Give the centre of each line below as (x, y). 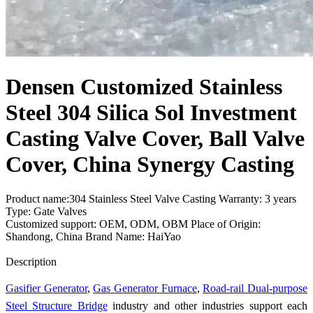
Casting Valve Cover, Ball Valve (155, 139)
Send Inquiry (34, 249)
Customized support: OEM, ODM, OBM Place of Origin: (133, 224)
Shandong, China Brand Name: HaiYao (93, 236)
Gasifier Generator (46, 288)
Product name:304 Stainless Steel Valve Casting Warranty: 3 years (151, 198)
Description (31, 261)
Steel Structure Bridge (57, 305)
